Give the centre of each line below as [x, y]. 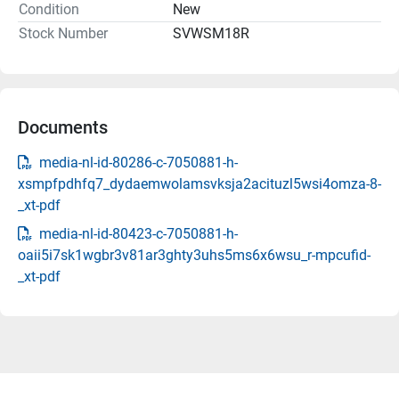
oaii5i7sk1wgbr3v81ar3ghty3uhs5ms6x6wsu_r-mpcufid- [194, 255]
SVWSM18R [211, 33]
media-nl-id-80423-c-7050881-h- [138, 233]
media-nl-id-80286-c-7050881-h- [138, 162]
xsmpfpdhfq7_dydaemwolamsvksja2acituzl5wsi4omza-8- [199, 183]
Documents [63, 127]
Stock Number [63, 33]
